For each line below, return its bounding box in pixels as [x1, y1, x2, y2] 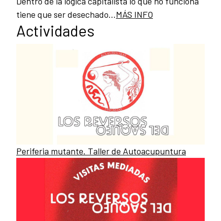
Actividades [16, 21, 95, 39]
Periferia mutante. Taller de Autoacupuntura [16, 145, 186, 156]
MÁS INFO [116, 8, 153, 20]
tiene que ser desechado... [16, 8, 116, 20]
